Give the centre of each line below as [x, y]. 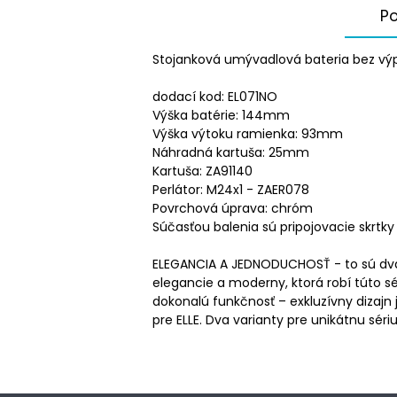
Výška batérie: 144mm [221, 115]
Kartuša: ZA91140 [202, 171]
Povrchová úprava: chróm [233, 208]
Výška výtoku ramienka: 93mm [248, 133]
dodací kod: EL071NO [215, 96]
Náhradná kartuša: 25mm [231, 152]
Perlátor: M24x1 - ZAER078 [231, 189]
